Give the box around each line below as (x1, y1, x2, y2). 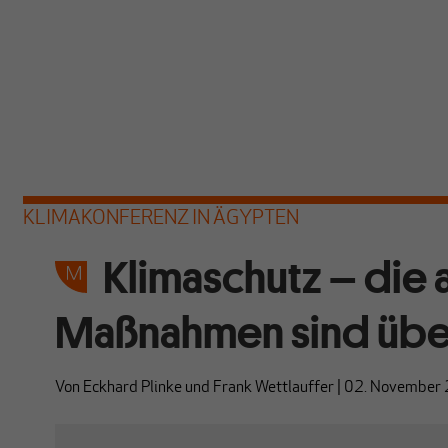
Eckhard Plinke (82, 380, 182, 396)
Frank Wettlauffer (212, 380, 334, 396)
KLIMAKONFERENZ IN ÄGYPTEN (22, 209, 299, 229)
